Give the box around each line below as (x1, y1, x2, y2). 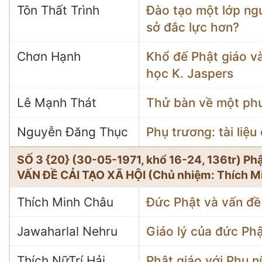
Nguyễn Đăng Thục (17, 125, 128, 139)
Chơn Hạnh (17, 49, 81, 64)
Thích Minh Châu (17, 195, 113, 209)
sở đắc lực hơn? (146, 20, 239, 35)
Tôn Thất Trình (17, 3, 99, 18)
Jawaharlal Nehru (17, 224, 118, 239)
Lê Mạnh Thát (17, 95, 96, 110)
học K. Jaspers (146, 66, 233, 81)
